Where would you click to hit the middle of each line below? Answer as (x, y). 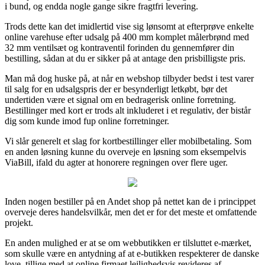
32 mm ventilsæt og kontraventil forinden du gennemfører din (119, 47)
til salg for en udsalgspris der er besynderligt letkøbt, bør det (116, 89)
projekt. (19, 222)
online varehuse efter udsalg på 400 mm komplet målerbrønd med (127, 37)
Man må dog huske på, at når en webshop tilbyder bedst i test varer (129, 78)
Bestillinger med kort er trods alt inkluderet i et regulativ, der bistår (128, 110)
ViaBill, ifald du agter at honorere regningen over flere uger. (116, 162)
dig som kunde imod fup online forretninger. (87, 121)
